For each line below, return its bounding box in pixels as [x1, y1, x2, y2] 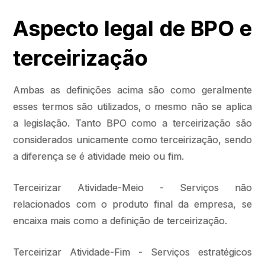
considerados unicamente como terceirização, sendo [13, 134, 252, 146]
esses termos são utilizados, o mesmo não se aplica [13, 101, 252, 112]
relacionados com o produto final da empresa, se [13, 198, 252, 210]
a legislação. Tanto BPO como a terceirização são [13, 117, 252, 129]
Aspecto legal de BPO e [13, 15, 252, 41]
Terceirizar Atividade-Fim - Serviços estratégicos [13, 246, 252, 258]
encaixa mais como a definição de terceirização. [13, 215, 228, 227]
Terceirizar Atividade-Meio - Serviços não [13, 182, 252, 193]
